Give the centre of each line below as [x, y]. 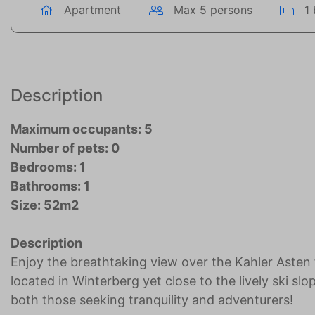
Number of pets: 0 [65, 148]
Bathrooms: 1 [50, 186]
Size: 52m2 [45, 205]
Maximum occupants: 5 [82, 129]
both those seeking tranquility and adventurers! [152, 300]
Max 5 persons [213, 10]
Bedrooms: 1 [48, 167]
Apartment [92, 10]
